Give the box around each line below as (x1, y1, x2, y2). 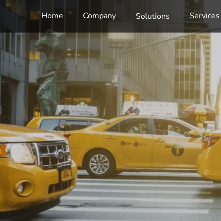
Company (83, 10, 116, 21)
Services (189, 10, 220, 21)
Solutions (136, 11, 170, 22)
